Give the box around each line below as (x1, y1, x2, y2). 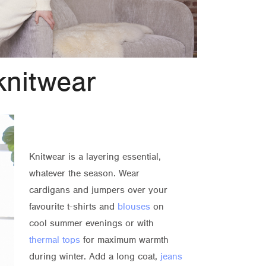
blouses (117, 201, 150, 213)
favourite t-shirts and (28, 201, 118, 213)
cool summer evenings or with (28, 218, 154, 229)
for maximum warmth (80, 235, 169, 246)
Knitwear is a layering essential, (28, 151, 161, 163)
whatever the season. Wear (28, 168, 140, 179)
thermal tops (28, 235, 80, 246)
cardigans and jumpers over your (28, 185, 167, 196)
